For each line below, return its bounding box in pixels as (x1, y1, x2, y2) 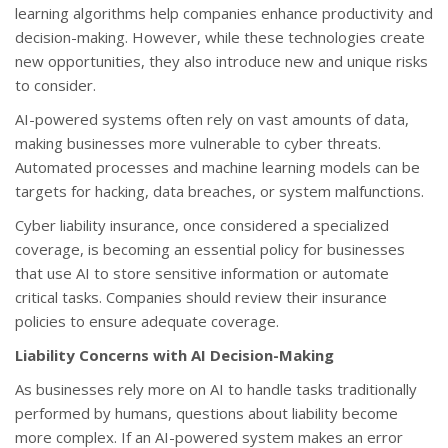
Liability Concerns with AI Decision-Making (15, 345, 334, 366)
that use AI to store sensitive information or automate (15, 263, 389, 284)
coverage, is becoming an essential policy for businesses (15, 239, 405, 260)
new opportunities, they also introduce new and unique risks (15, 51, 428, 72)
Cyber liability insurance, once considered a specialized (15, 215, 389, 236)
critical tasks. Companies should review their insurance (15, 287, 387, 308)
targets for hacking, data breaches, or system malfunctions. (15, 181, 424, 202)
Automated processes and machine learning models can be (15, 157, 420, 178)
